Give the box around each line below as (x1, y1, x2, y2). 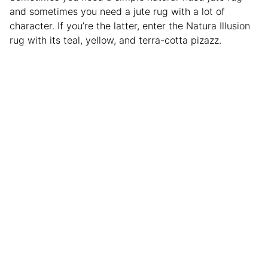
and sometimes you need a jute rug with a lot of (10, 5, 225, 18)
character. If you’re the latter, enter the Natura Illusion (10, 20, 250, 32)
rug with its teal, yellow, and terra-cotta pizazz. (10, 34, 221, 47)
